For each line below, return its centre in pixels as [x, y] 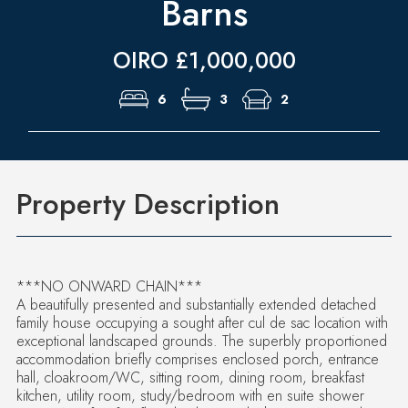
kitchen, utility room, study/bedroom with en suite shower [190, 395]
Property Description [148, 204]
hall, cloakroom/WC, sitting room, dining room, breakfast [190, 377]
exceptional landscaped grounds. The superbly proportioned [201, 341]
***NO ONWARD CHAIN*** [109, 286]
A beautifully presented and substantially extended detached [196, 304]
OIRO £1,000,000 [204, 60]
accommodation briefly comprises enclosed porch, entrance [197, 359]
